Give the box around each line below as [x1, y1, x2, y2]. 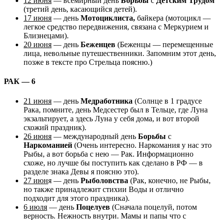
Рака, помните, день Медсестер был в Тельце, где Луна [24, 105, 208, 114]
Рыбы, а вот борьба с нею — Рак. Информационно [24, 149, 193, 158]
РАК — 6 [4, 77, 35, 86]
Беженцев [81, 40, 115, 49]
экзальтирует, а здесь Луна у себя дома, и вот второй [24, 114, 199, 123]
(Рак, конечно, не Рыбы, [128, 176, 211, 185]
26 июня [24, 132, 52, 140]
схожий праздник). [24, 123, 86, 132]
